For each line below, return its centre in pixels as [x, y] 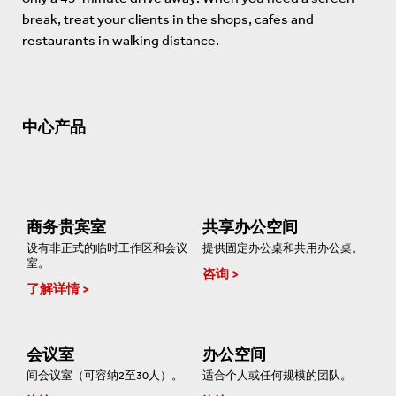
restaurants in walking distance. [121, 40]
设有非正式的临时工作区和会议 [107, 248]
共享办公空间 [250, 227]
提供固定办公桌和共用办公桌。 [283, 248]
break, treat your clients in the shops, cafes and [168, 19]
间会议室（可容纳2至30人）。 [105, 376]
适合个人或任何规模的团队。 [277, 376]
